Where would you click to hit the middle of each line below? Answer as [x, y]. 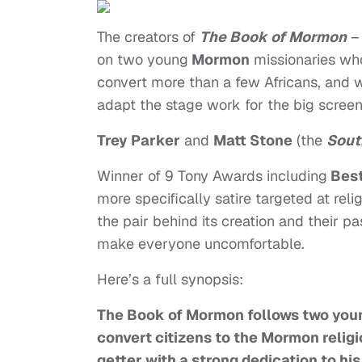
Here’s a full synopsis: [170, 280]
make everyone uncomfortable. [201, 244]
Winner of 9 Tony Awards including [212, 176]
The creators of [148, 37]
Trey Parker [139, 141]
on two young [143, 60]
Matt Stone [253, 141]
